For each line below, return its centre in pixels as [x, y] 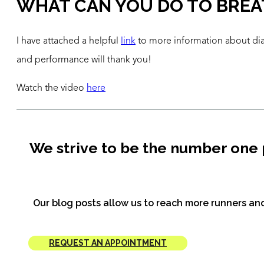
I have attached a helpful [69, 41]
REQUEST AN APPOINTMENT [108, 243]
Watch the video [52, 88]
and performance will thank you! [84, 60]
